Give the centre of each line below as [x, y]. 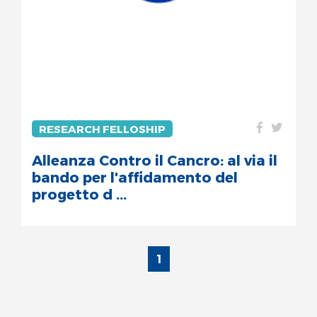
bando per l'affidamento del [135, 177]
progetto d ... [79, 194]
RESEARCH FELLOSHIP [102, 129]
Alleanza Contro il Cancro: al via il [155, 160]
